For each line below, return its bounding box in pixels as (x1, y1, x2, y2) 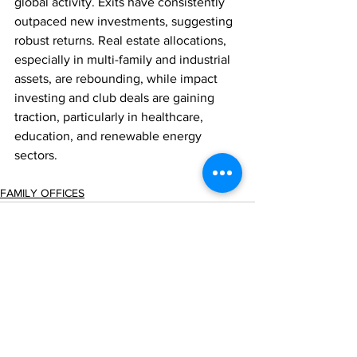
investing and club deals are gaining (14, 91, 218, 105)
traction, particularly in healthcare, (14, 110, 206, 124)
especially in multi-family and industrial (14, 53, 233, 67)
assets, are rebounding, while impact (14, 72, 221, 86)
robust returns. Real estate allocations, (14, 33, 229, 48)
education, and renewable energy (14, 129, 205, 143)
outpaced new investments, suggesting (14, 14, 236, 29)
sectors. (14, 148, 57, 163)
